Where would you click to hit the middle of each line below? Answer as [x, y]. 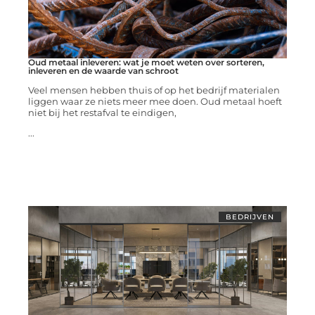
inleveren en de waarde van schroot [103, 71]
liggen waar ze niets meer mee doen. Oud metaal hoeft [155, 102]
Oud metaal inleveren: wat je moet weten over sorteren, [146, 63]
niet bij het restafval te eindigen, [102, 113]
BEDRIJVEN [250, 217]
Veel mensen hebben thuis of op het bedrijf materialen [154, 90]
